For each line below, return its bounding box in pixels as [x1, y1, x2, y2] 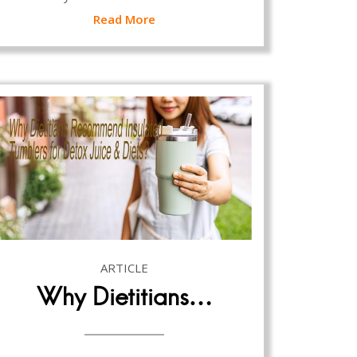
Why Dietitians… [36, 281, 213, 312]
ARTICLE [100, 259, 148, 276]
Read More [93, 10, 155, 27]
